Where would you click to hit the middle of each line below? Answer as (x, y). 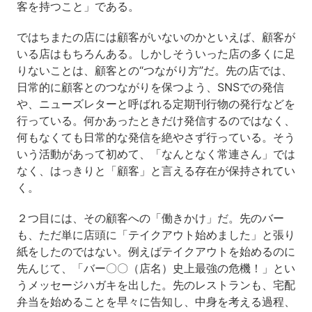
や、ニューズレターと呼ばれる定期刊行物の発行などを (156, 104)
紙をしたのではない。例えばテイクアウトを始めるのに (156, 252)
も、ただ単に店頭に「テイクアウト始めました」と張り (156, 235)
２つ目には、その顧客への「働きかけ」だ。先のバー (150, 218)
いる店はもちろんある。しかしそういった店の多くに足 (156, 54)
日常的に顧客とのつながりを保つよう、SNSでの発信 (150, 87)
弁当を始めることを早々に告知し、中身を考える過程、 (156, 302)
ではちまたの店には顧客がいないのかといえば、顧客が (156, 37)
